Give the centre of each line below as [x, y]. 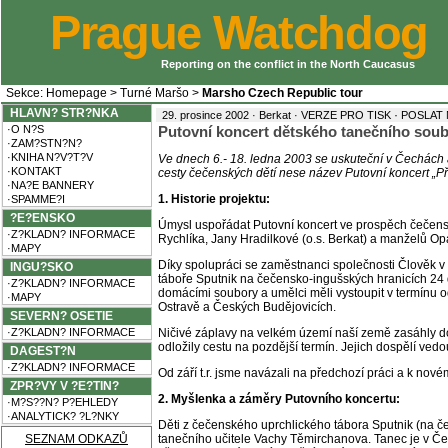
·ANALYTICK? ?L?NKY [61, 416]
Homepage [76, 93]
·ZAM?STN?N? [42, 143]
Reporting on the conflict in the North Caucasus [288, 64]
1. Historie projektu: [214, 199]
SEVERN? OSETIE [58, 316]
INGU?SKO [38, 267]
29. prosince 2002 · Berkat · [231, 115]
